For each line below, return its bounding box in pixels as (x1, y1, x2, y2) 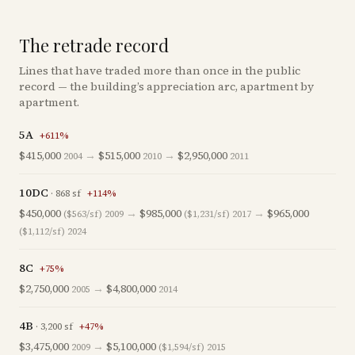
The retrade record (19, 33, 169, 57)
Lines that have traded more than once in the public (19, 63, 300, 78)
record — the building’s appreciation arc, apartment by (19, 78, 314, 94)
